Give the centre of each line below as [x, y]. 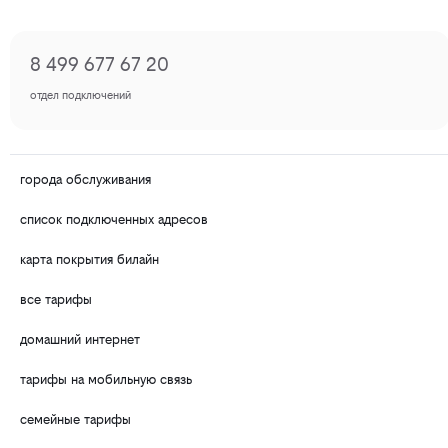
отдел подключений [80, 96]
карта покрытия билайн [89, 260]
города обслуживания [85, 180]
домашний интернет [80, 340]
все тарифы [56, 300]
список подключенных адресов [114, 220]
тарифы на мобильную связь [106, 380]
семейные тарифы [75, 420]
